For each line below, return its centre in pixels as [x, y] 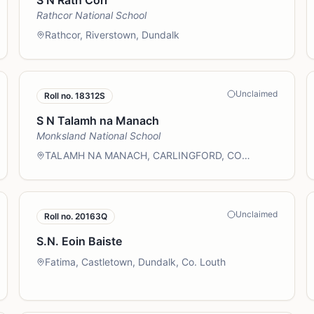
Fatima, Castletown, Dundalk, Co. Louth [135, 262]
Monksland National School [98, 136]
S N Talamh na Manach [97, 121]
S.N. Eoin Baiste [79, 241]
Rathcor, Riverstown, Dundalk [112, 35]
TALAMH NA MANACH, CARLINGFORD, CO [143, 155]
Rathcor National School [91, 15]
